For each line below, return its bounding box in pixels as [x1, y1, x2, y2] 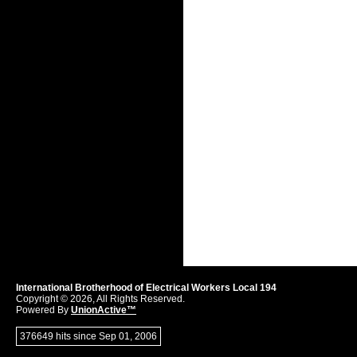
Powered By [16, 304, 71, 316]
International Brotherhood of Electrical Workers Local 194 [16, 282, 277, 293]
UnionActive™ [71, 304, 136, 316]
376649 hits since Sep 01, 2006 [20, 331, 157, 342]
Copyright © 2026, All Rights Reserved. [16, 293, 185, 304]
